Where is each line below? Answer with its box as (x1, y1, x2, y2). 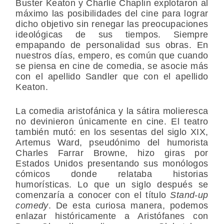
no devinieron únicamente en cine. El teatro (15, 116, 208, 127)
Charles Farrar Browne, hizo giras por (15, 148, 208, 158)
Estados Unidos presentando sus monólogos (15, 158, 208, 169)
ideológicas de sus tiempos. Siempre (15, 29, 208, 40)
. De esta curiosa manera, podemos (48, 200, 208, 211)
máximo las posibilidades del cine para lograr (15, 8, 208, 19)
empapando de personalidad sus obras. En (15, 40, 208, 50)
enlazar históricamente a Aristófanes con (15, 211, 208, 221)
